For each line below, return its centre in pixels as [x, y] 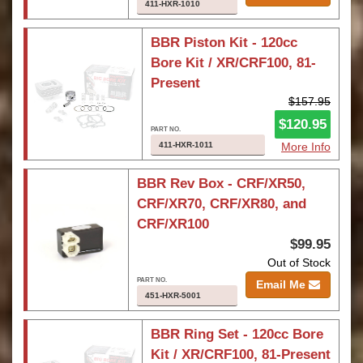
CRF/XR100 [173, 224]
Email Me [282, 284]
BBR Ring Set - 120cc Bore [237, 334]
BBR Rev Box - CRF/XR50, [221, 184]
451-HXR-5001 [173, 295]
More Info [305, 147]
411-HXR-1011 [186, 145]
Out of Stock [299, 263]
